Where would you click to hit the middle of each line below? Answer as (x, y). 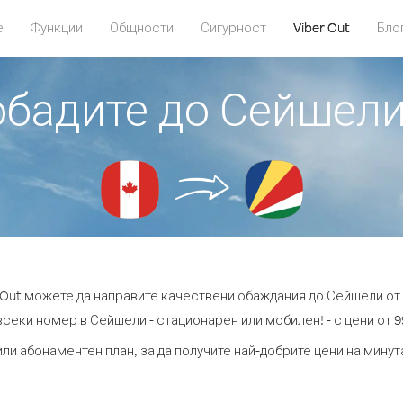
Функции (56, 27)
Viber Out (321, 27)
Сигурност (233, 27)
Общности (141, 27)
